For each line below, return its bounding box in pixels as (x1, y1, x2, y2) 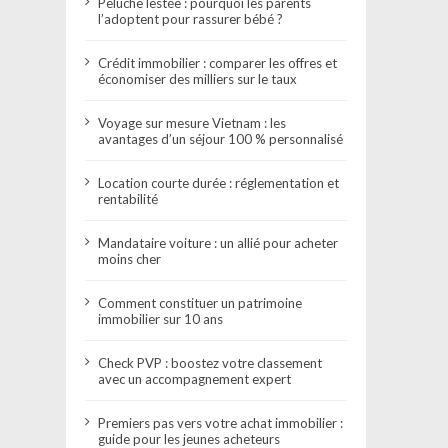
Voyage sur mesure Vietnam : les (98, 114, 287, 131)
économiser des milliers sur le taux (98, 70, 298, 87)
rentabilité (98, 190, 159, 207)
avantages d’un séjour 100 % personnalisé (98, 130, 344, 147)
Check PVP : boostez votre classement (98, 354, 323, 371)
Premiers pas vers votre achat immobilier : (98, 414, 344, 431)
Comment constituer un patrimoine (98, 294, 303, 311)
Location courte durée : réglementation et (98, 174, 340, 191)
